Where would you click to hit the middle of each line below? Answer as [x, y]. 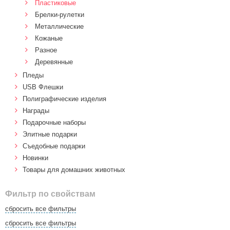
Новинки [35, 158]
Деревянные [54, 62]
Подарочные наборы [54, 122]
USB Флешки [43, 87]
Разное [46, 50]
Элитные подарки [50, 134]
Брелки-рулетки [60, 15]
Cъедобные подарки [54, 146]
